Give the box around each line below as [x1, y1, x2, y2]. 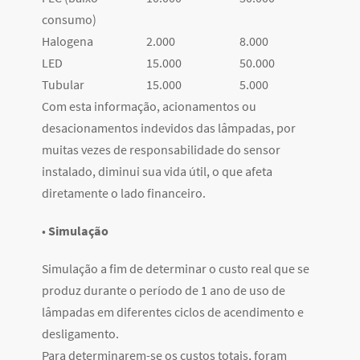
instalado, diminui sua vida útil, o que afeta [42, 163, 272, 180]
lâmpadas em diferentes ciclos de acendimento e [42, 304, 304, 321]
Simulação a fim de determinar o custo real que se [42, 260, 309, 277]
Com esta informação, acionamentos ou [42, 98, 256, 115]
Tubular [42, 76, 84, 93]
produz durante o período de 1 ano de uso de [42, 282, 285, 299]
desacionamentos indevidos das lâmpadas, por [42, 120, 296, 137]
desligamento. [42, 325, 119, 342]
